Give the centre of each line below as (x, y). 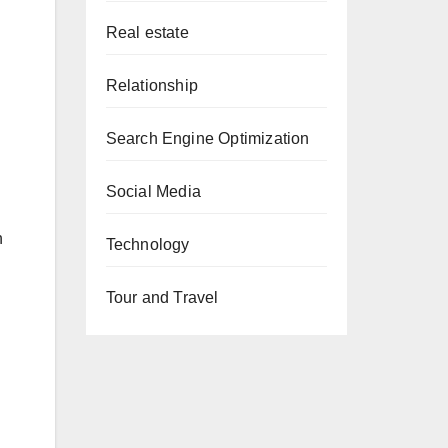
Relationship (151, 85)
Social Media (153, 191)
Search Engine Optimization (207, 138)
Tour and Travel (162, 297)
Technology (147, 244)
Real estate (147, 32)
